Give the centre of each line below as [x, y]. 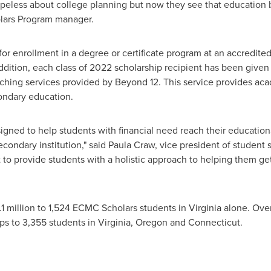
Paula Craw [131, 145]
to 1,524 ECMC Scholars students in [112, 208]
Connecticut [214, 222]
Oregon [151, 222]
